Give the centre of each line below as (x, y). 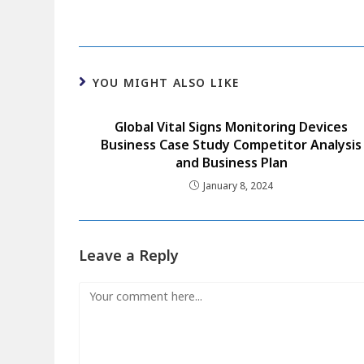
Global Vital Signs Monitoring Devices (232, 126)
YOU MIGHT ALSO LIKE (166, 82)
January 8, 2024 (238, 185)
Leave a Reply (129, 255)
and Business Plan (231, 162)
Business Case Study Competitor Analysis (232, 144)
